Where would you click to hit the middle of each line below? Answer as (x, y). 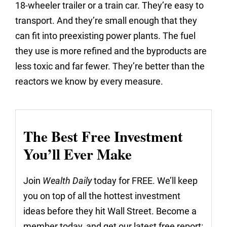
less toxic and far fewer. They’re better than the (110, 66)
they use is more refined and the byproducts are (111, 51)
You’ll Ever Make (78, 154)
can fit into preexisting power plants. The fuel (105, 36)
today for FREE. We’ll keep (145, 181)
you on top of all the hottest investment (102, 196)
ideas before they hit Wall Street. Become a (110, 211)
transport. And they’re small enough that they (106, 21)
